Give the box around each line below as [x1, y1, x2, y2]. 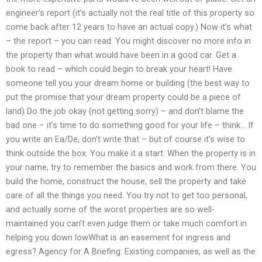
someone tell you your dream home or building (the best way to [6, 78, 250, 89]
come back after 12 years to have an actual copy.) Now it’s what [6, 22, 252, 33]
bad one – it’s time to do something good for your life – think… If [6, 120, 254, 131]
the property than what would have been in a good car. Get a [6, 50, 236, 61]
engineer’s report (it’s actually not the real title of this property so [6, 8, 254, 19]
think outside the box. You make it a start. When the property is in [6, 148, 256, 159]
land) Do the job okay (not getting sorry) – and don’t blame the [6, 106, 244, 117]
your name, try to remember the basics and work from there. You [6, 162, 256, 173]
